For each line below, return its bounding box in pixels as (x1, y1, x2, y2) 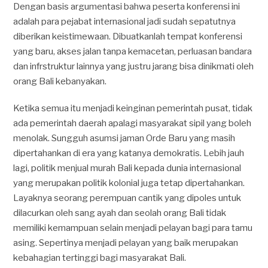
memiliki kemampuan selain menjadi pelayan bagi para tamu (13, 223, 253, 233)
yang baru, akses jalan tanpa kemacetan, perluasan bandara (13, 46, 252, 57)
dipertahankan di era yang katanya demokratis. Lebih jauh (13, 148, 245, 159)
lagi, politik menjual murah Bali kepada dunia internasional (13, 163, 242, 173)
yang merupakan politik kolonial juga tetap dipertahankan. (13, 178, 245, 188)
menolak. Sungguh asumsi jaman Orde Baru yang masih (13, 133, 236, 144)
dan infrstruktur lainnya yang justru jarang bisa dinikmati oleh (13, 61, 254, 72)
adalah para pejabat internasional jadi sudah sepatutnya (13, 16, 236, 27)
